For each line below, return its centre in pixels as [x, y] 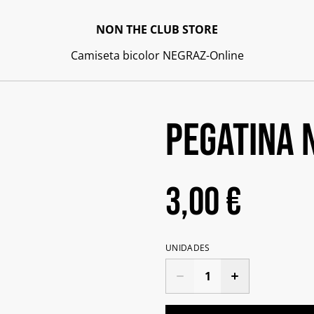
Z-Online [221, 55]
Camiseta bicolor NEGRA [135, 55]
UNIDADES [188, 248]
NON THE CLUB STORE [157, 29]
